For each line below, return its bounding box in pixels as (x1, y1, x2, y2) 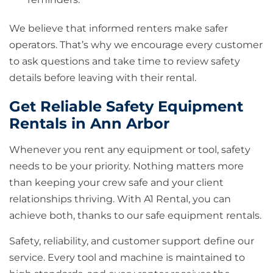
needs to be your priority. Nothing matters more (9, 160, 244, 172)
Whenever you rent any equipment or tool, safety (9, 144, 250, 156)
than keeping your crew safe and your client (9, 177, 224, 189)
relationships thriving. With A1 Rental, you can (9, 193, 231, 205)
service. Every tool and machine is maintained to (9, 252, 245, 264)
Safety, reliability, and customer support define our (9, 235, 254, 247)
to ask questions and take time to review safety (9, 55, 240, 68)
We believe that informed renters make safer (9, 23, 228, 35)
